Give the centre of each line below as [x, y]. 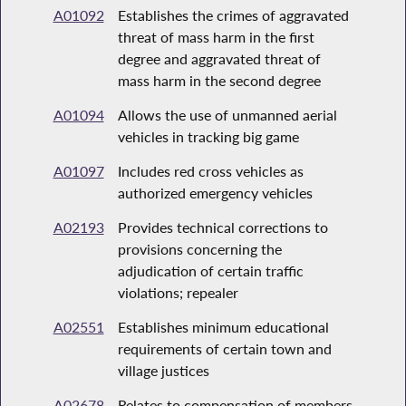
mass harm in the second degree [219, 81]
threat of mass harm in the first [216, 37]
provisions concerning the [199, 249]
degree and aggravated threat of [219, 59]
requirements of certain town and [224, 349]
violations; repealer [178, 293]
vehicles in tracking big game [208, 137]
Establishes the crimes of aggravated [233, 15]
